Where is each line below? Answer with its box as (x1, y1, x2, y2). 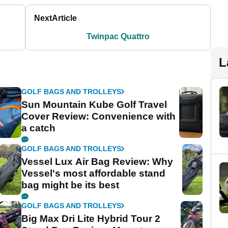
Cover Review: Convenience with (21, 111, 176, 122)
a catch (21, 123, 56, 134)
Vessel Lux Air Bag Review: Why (21, 156, 174, 167)
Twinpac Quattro (87, 32, 150, 41)
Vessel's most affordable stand (21, 168, 166, 179)
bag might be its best (21, 180, 120, 191)
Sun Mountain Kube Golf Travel (21, 99, 167, 110)
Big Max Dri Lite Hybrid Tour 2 (21, 213, 161, 224)
